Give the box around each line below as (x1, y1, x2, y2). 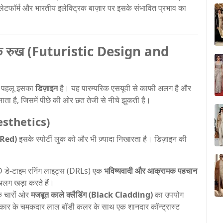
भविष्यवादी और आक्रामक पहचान (104, 165, 197, 176)
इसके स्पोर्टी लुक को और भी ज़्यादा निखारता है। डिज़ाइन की (17, 133, 187, 144)
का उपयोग (153, 189, 184, 200)
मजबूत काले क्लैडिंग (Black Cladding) (31, 189, 153, 200)
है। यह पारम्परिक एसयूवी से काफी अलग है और (58, 82, 191, 94)
